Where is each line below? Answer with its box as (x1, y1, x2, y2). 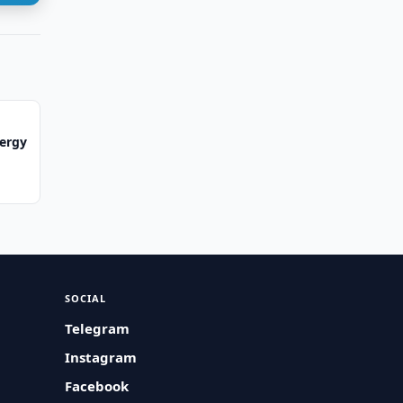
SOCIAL (65, 291, 107, 305)
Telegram (65, 319, 130, 337)
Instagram (65, 348, 138, 366)
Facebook (65, 377, 130, 395)
